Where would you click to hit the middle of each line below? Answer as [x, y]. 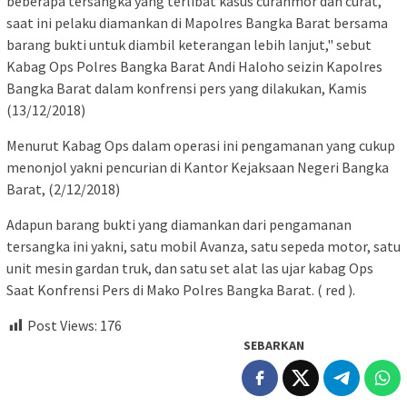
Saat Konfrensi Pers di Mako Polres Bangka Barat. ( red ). [181, 290]
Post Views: [62, 326]
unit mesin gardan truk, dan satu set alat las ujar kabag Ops [190, 268]
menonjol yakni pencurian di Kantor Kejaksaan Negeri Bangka [198, 168]
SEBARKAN [274, 346]
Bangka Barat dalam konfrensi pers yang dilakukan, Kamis [187, 89]
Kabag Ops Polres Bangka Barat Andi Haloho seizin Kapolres [194, 67]
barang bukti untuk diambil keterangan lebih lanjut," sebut [189, 45]
